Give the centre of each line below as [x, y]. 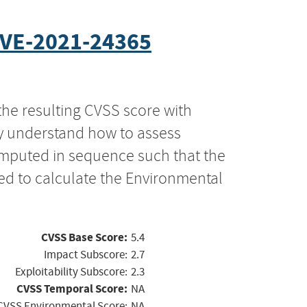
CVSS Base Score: [84, 237]
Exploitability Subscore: [71, 271]
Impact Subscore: [86, 254]
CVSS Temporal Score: [72, 288]
